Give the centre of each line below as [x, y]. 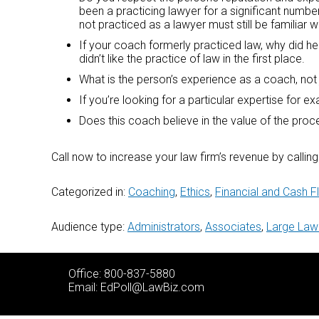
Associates [233, 227]
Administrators [164, 227]
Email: [84, 287]
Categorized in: [90, 192]
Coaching [152, 192]
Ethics [195, 192]
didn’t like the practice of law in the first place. [192, 59]
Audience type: [89, 227]
